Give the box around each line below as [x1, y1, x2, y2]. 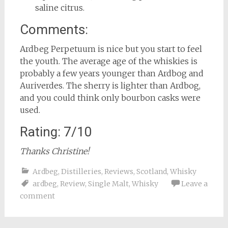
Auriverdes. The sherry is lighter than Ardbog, [19, 80, 201, 91]
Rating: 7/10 [19, 124, 92, 139]
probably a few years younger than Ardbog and [19, 68, 204, 78]
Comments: [19, 21, 88, 37]
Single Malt [88, 179, 129, 188]
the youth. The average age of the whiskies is [19, 55, 197, 66]
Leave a [181, 179, 208, 188]
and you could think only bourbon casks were [19, 92, 201, 103]
